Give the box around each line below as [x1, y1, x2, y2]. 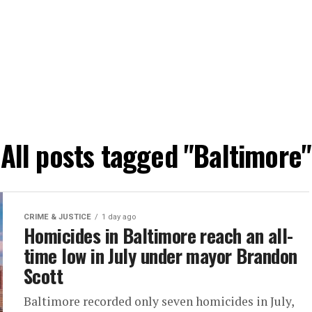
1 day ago [102, 212, 136, 221]
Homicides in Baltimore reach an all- [24, 221, 293, 249]
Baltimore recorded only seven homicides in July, [24, 293, 294, 309]
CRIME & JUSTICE [24, 212, 91, 221]
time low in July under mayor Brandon [24, 242, 297, 270]
